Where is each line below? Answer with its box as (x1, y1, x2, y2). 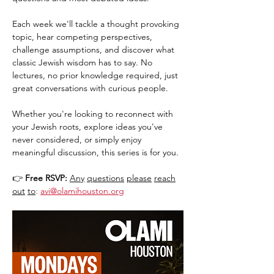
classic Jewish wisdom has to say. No (12, 57, 155, 68)
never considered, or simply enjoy (12, 134, 144, 145)
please (127, 172, 152, 183)
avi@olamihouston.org (40, 185, 124, 196)
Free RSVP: (25, 172, 67, 183)
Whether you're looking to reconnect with (12, 108, 176, 119)
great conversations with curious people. (12, 83, 168, 94)
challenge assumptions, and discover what (12, 44, 177, 55)
